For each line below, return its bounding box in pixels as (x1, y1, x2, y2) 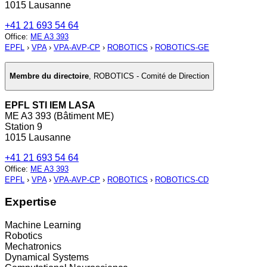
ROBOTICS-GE (155, 43, 209, 52)
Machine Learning (5, 220, 81, 231)
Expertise (5, 195, 57, 209)
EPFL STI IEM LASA (5, 100, 95, 110)
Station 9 (5, 121, 42, 132)
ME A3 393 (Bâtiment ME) (5, 110, 114, 121)
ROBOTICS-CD (155, 175, 209, 184)
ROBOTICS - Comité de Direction (94, 72, 209, 81)
